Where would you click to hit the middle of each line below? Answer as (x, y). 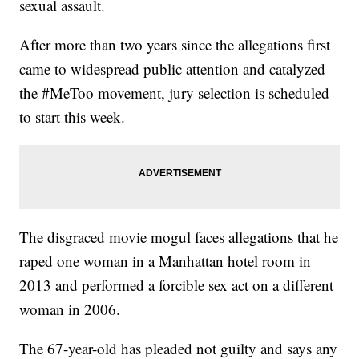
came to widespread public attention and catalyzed (173, 69)
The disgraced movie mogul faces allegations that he (179, 237)
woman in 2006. (70, 309)
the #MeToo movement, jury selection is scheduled (175, 93)
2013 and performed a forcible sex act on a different (177, 285)
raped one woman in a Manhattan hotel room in (165, 261)
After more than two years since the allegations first (175, 45)
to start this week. (73, 117)
